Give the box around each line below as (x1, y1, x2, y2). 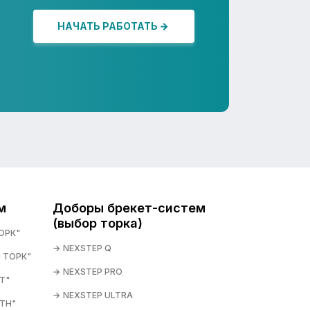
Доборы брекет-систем (53, 201, 206, 215)
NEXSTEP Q (63, 243, 111, 253)
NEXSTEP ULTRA (63, 290, 133, 300)
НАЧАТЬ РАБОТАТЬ (57, 20, 158, 32)
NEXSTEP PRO (63, 266, 122, 277)
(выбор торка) (53, 216, 143, 230)
